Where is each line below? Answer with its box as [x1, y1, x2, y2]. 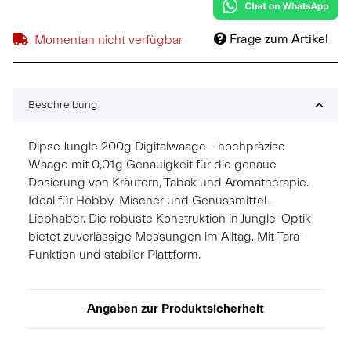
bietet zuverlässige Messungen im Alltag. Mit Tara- [28, 229, 305, 244]
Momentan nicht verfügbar [34, 32, 183, 47]
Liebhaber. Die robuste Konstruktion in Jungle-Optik [28, 211, 311, 226]
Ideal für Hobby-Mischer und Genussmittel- [28, 193, 272, 208]
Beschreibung [28, 98, 97, 111]
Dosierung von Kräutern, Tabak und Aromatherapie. [28, 175, 309, 190]
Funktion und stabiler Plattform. [28, 247, 201, 262]
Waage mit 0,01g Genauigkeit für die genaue [28, 157, 277, 172]
